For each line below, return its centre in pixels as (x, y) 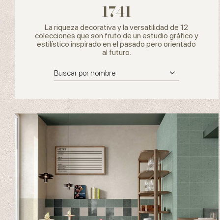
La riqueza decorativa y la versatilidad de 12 (117, 27)
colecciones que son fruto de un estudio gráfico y (116, 35)
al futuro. (116, 52)
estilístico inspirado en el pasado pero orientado (117, 44)
